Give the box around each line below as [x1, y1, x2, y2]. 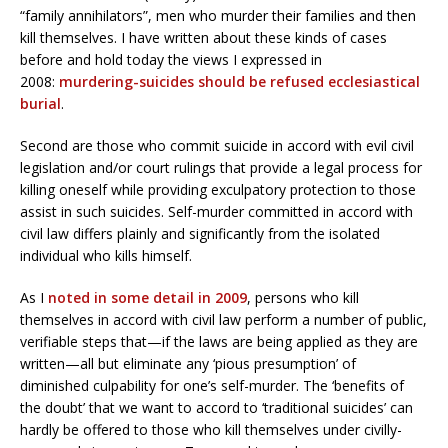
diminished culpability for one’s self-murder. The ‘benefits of [20, 375, 404, 395]
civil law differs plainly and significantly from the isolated [20, 223, 380, 243]
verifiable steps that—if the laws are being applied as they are [20, 331, 418, 351]
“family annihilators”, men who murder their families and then [20, 5, 416, 25]
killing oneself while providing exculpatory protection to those [20, 179, 416, 199]
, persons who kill [247, 287, 359, 307]
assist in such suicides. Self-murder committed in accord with [20, 201, 413, 221]
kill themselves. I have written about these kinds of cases [20, 27, 387, 47]
